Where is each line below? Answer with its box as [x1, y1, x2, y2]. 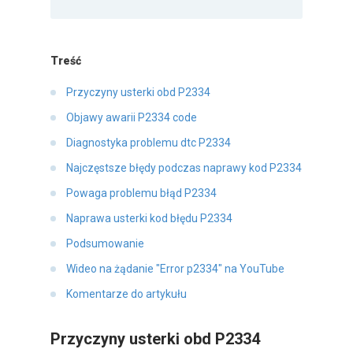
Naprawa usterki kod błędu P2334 [66, 212, 232, 225]
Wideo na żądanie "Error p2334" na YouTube [66, 262, 284, 276]
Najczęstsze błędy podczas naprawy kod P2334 [66, 162, 302, 175]
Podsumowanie [66, 237, 144, 251]
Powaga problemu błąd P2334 [66, 187, 217, 200]
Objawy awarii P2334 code [66, 111, 197, 124]
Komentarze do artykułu [66, 288, 187, 301]
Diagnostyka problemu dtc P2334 [66, 136, 231, 150]
